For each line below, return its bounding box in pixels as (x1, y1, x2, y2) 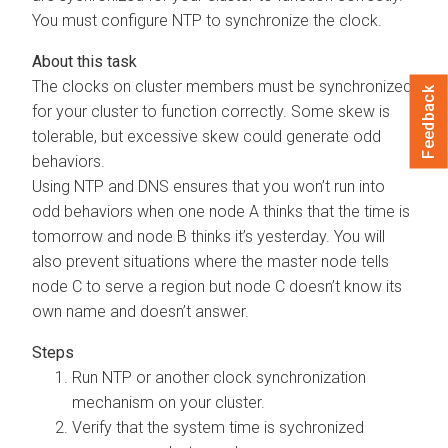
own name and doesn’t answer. (32, 301, 249, 321)
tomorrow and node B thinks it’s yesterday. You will (32, 226, 385, 246)
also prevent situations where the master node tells (32, 251, 389, 271)
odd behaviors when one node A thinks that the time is (32, 201, 410, 221)
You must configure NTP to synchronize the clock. (32, 10, 382, 30)
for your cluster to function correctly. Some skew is (32, 101, 390, 121)
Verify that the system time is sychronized (72, 417, 364, 437)
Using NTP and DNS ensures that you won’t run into (32, 176, 385, 196)
